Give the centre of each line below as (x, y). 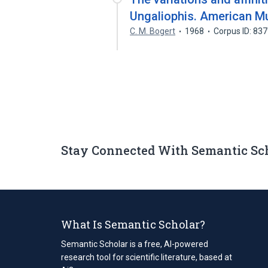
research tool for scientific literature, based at (147, 257)
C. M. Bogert (153, 31)
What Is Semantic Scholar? (133, 224)
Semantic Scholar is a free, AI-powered (135, 244)
